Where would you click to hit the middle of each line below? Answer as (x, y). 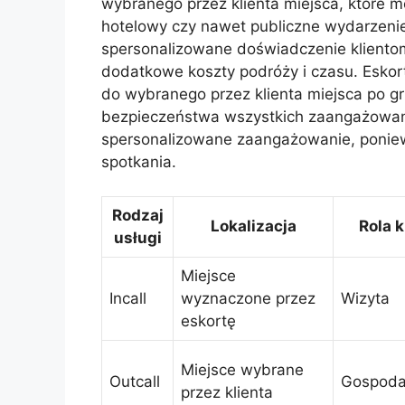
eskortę (208, 321)
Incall (128, 299)
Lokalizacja (253, 226)
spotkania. (139, 161)
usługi (137, 238)
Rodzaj (137, 216)
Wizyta (365, 299)
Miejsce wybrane (242, 370)
